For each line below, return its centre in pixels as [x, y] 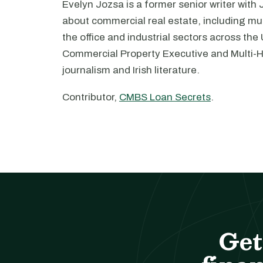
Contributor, [91, 97]
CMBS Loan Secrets [165, 97]
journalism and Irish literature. [131, 70]
